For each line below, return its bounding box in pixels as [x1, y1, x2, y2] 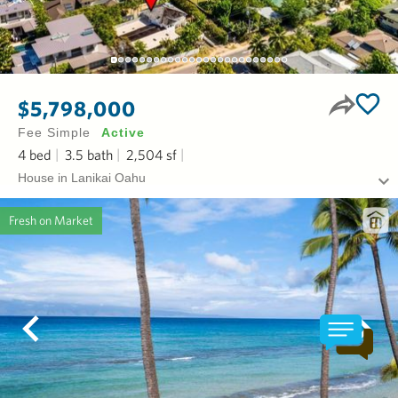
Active [101, 125, 146, 139]
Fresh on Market [9, 213, 93, 227]
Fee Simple [18, 125, 92, 139]
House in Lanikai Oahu [18, 171, 146, 185]
